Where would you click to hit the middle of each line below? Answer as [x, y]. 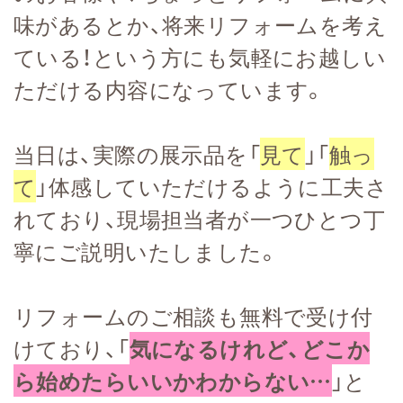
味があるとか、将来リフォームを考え [201, 24]
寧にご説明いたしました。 [147, 251]
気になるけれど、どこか [250, 348]
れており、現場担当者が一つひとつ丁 [200, 218]
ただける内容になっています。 [170, 89]
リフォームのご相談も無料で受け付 [193, 315]
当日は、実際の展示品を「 [137, 153]
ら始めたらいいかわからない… [173, 380]
